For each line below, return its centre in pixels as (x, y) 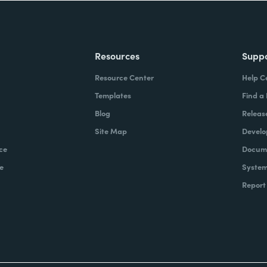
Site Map (111, 131)
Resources (117, 55)
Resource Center (125, 77)
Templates (113, 95)
